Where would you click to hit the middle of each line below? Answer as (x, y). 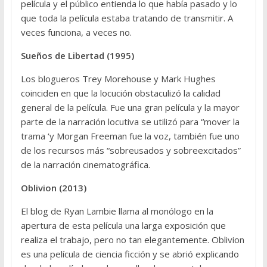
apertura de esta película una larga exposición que (123, 225)
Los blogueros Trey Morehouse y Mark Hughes (118, 78)
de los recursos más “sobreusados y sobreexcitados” (131, 150)
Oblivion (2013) (53, 187)
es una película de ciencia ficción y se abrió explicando (130, 254)
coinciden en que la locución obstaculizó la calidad (120, 93)
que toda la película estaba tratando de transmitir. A (127, 18)
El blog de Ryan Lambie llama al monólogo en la (117, 211)
